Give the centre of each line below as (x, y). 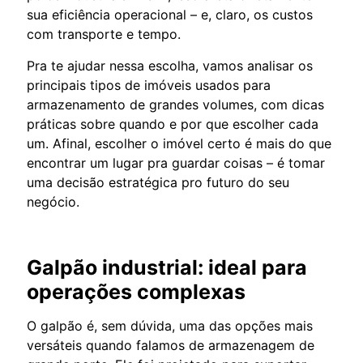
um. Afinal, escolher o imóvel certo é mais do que (179, 143)
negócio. (53, 201)
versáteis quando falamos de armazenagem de (171, 345)
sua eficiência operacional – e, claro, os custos (170, 14)
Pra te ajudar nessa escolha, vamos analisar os (170, 65)
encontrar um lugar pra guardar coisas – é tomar (176, 162)
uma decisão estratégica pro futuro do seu (158, 182)
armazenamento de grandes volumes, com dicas (175, 104)
